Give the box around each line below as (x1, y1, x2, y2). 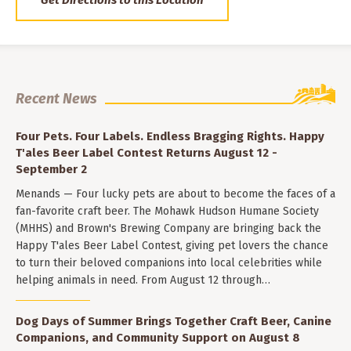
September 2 (16, 162, 87, 177)
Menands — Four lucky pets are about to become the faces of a (16, 187, 335, 201)
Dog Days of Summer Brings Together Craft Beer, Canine (16, 313, 331, 328)
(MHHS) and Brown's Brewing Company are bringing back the (16, 222, 321, 236)
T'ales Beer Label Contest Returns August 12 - (16, 146, 277, 161)
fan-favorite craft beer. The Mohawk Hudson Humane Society (16, 204, 319, 219)
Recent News (16, 90, 97, 108)
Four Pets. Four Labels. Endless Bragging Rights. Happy (16, 129, 324, 144)
